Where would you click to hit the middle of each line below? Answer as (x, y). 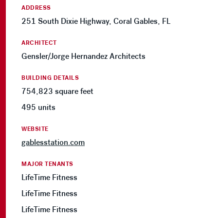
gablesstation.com (53, 143)
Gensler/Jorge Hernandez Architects (83, 56)
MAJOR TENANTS (47, 164)
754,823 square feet (57, 91)
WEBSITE (35, 129)
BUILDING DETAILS (50, 78)
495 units (38, 108)
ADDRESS (36, 8)
